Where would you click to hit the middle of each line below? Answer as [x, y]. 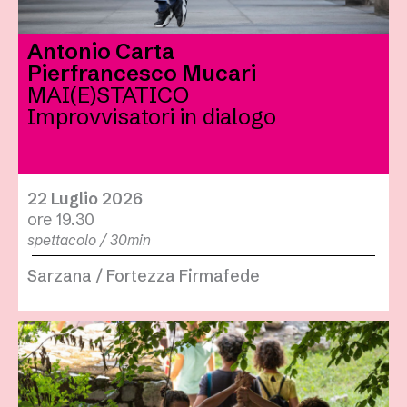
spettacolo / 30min [89, 240]
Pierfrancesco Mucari [142, 74]
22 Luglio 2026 [85, 199]
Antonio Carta [101, 52]
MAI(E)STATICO [108, 95]
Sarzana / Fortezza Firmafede [144, 276]
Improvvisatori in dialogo [152, 117]
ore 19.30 [61, 220]
